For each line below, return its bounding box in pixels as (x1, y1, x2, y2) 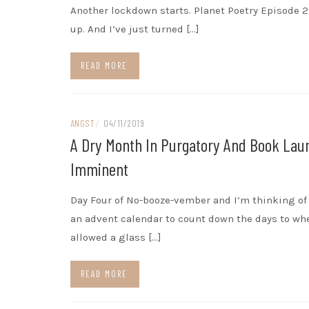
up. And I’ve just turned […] (70, 23, 199, 36)
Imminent (70, 158, 128, 180)
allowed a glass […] (70, 231, 161, 244)
